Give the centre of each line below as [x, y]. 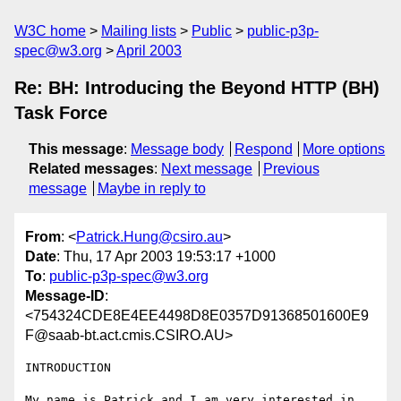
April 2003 [149, 51]
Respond [263, 149]
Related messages [91, 169]
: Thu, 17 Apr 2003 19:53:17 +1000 [166, 257]
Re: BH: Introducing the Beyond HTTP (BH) [197, 88]
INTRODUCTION [68, 368]
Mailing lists [139, 31]
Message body [177, 149]
